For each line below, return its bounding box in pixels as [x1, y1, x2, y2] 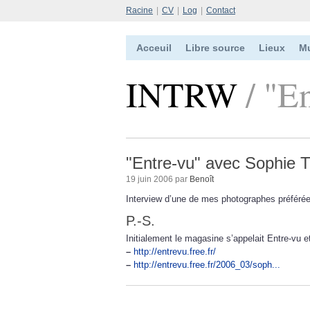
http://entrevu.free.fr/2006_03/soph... [134, 259, 280, 271]
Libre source [185, 42, 245, 53]
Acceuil [136, 42, 172, 53]
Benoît [190, 174, 214, 184]
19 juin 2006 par [126, 174, 190, 184]
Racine [126, 6, 153, 15]
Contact [206, 6, 235, 15]
